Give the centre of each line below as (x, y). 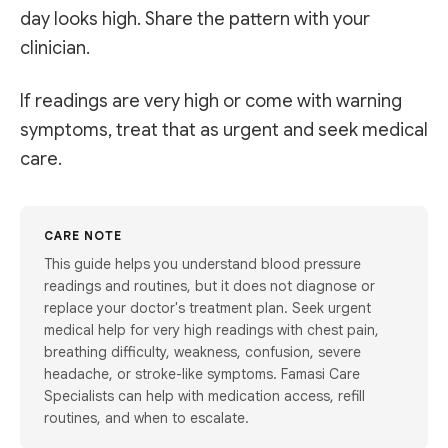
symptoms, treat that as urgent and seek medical (224, 130)
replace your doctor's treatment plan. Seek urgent (207, 308)
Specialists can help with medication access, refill (204, 396)
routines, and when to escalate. (146, 418)
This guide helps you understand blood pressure (202, 264)
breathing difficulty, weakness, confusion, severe (202, 352)
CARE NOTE (83, 235)
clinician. (55, 47)
